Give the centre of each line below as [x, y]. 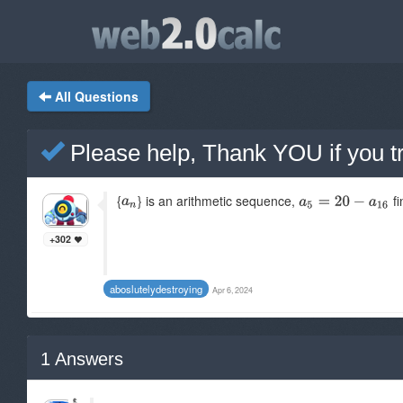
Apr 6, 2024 [233, 290]
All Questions [97, 96]
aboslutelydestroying [156, 289]
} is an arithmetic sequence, [218, 201]
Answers [87, 359]
